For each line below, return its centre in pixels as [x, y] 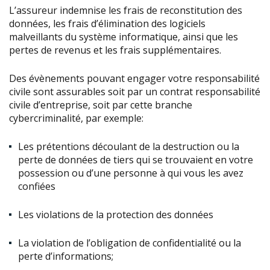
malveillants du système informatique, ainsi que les [124, 36]
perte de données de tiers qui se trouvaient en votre [136, 159]
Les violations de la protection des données [116, 214]
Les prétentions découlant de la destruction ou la [129, 146]
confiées [37, 186]
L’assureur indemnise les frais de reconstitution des [126, 10]
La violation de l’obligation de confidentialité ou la [130, 243]
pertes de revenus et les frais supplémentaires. [115, 50]
